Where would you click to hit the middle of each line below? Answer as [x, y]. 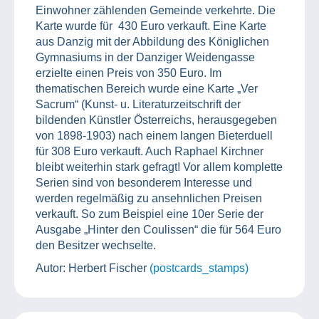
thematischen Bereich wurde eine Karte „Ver [147, 88]
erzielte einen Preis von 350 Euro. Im [129, 73]
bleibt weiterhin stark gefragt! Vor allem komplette [159, 167]
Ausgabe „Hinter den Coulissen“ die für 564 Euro [158, 229]
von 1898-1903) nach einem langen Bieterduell [154, 135]
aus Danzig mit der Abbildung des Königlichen [152, 41]
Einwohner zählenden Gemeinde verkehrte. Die [156, 10]
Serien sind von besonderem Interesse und [144, 182]
